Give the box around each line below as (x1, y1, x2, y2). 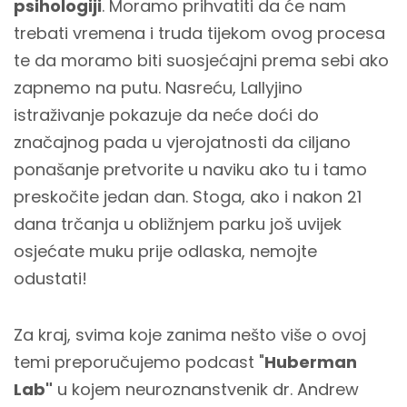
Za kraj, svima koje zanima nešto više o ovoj (14, 323, 366, 346)
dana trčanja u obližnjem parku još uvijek (14, 213, 342, 235)
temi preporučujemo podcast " (14, 351, 264, 373)
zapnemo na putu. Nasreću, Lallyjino (14, 76, 303, 99)
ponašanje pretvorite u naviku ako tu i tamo (14, 158, 367, 181)
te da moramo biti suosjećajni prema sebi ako (14, 49, 389, 72)
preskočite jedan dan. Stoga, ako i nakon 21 (14, 185, 362, 208)
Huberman (264, 351, 357, 373)
